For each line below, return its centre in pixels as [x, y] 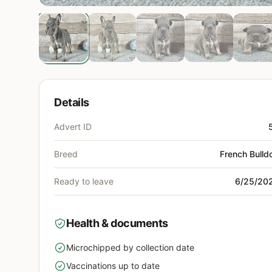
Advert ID [73, 127]
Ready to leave [84, 182]
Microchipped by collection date [130, 248]
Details [72, 103]
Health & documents [117, 223]
